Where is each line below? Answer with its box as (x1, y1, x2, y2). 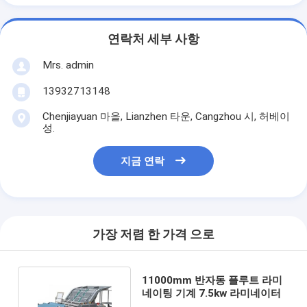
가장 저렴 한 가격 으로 (93, 228, 214, 242)
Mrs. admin (42, 58, 94, 71)
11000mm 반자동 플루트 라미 (141, 273, 282, 286)
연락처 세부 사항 (108, 32, 199, 47)
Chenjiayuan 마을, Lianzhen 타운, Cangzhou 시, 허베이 (42, 110, 290, 123)
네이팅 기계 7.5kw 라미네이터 (141, 286, 281, 299)
